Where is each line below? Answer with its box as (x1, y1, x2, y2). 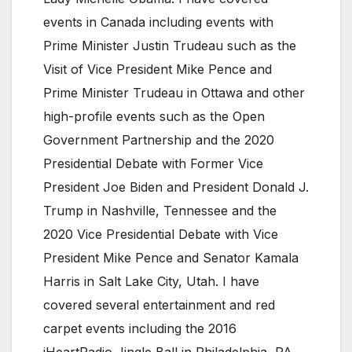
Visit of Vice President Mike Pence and (43, 60, 272, 77)
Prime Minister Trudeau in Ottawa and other (43, 84, 305, 101)
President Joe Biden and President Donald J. (43, 178, 309, 195)
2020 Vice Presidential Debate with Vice (43, 225, 278, 242)
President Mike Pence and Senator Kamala (43, 249, 299, 266)
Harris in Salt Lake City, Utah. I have (43, 273, 259, 289)
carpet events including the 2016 (43, 320, 236, 336)
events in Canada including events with (43, 13, 273, 30)
